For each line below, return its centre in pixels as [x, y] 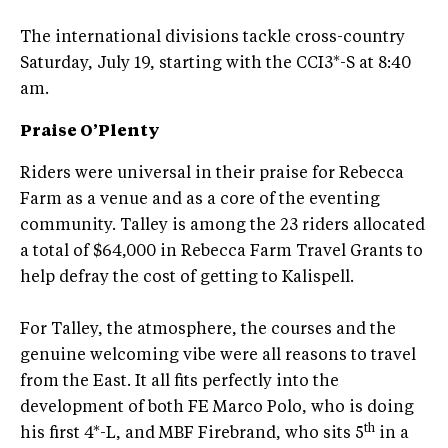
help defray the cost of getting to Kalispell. [187, 277]
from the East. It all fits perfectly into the [179, 381]
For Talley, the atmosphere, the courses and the [208, 329]
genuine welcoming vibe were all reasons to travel [218, 355]
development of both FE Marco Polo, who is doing [217, 407]
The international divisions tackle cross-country [212, 37]
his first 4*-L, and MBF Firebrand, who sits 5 [192, 433]
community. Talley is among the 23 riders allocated [222, 225]
